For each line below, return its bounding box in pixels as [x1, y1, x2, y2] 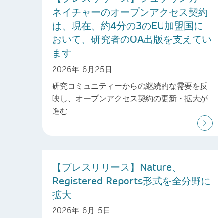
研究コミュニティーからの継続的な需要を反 [52, 80, 208, 91]
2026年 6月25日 [52, 63, 112, 74]
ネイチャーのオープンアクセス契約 [52, 5, 208, 18]
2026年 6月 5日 [52, 205, 110, 216]
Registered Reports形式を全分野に [52, 174, 211, 187]
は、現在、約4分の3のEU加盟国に [52, 19, 203, 32]
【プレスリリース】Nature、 [52, 160, 182, 173]
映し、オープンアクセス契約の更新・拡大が [52, 92, 208, 103]
